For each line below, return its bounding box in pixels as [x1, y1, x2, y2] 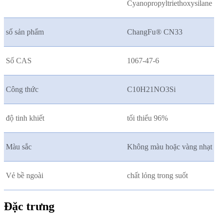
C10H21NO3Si [127, 85, 176, 94]
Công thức [6, 85, 38, 94]
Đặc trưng [4, 200, 54, 213]
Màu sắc [6, 143, 32, 151]
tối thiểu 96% [127, 114, 168, 123]
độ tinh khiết [6, 114, 44, 123]
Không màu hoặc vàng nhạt [127, 143, 212, 151]
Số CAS [6, 56, 32, 65]
